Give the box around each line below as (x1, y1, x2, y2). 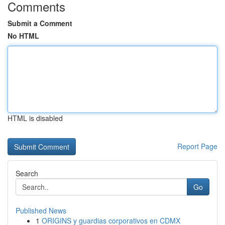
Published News (16, 205, 66, 215)
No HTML (8, 31, 39, 41)
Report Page (177, 141, 217, 151)
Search (16, 168, 38, 178)
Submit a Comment (8, 18, 72, 28)
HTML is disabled (8, 113, 63, 123)
